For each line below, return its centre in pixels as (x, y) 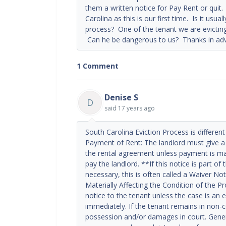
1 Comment (98, 66)
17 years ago (136, 108)
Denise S (121, 97)
